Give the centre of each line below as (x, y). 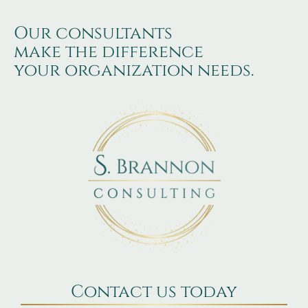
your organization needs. (134, 70)
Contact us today (154, 291)
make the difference (109, 52)
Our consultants (93, 33)
